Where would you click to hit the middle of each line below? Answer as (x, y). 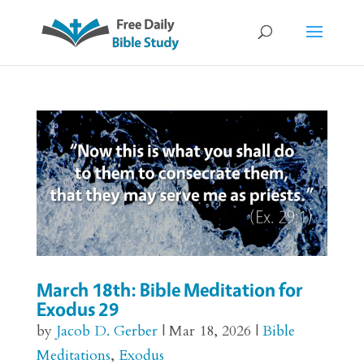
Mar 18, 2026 (210, 331)
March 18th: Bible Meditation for (169, 290)
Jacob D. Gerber (106, 331)
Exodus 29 (78, 310)
